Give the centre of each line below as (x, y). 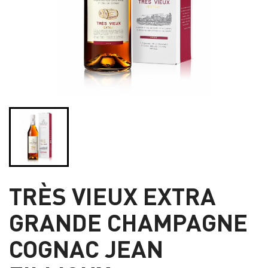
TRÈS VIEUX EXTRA (112, 196)
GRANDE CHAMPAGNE (128, 222)
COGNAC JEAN (86, 248)
